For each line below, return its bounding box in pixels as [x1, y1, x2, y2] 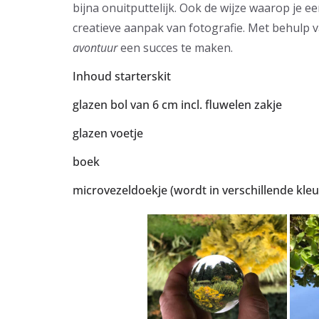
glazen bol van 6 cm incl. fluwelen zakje [73, 96, 282, 113]
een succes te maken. [117, 39, 233, 56]
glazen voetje [73, 125, 143, 141]
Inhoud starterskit [73, 68, 171, 84]
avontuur [73, 39, 117, 56]
